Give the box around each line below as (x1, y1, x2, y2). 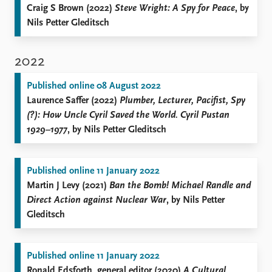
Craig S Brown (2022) (27, 4, 115, 13)
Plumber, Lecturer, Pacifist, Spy (120, 96, 245, 106)
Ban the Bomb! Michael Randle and (109, 181, 251, 191)
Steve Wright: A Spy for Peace (115, 4, 235, 13)
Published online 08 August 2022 (27, 81, 161, 91)
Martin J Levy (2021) (27, 181, 109, 191)
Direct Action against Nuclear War (27, 195, 166, 205)
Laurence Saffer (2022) (27, 96, 120, 106)
